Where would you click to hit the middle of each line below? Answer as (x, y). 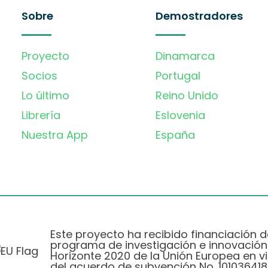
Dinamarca (185, 56)
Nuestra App (55, 135)
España (175, 135)
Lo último (45, 95)
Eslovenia (180, 115)
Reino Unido (187, 95)
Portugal (178, 76)
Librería (41, 115)
